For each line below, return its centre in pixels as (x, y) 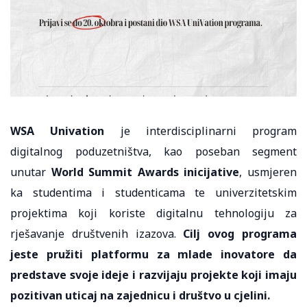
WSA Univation (58, 131)
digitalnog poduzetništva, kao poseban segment (153, 152)
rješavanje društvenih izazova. (97, 234)
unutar (31, 172)
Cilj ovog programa (240, 234)
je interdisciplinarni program (200, 131)
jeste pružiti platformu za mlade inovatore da (153, 255)
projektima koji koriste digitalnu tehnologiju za (153, 213)
